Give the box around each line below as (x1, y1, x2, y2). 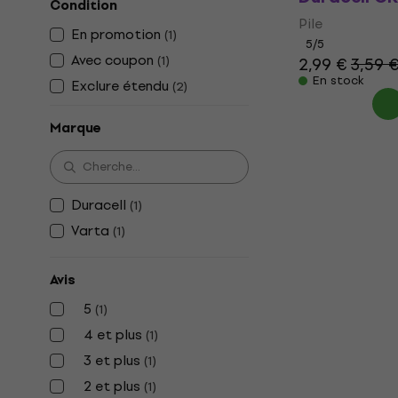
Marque (50, 117, 101, 139)
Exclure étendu (71, 75, 169, 97)
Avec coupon (71, 49, 154, 71)
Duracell (71, 194, 126, 216)
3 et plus (80, 349, 140, 371)
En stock (313, 71, 364, 90)
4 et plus (80, 323, 142, 346)
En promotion (71, 23, 161, 45)
